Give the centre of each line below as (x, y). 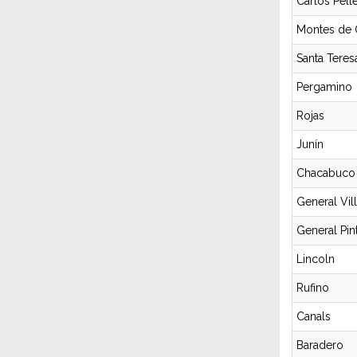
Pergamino (324, 87)
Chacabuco (326, 173)
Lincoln (316, 259)
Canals (314, 316)
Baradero (320, 345)
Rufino (313, 288)
